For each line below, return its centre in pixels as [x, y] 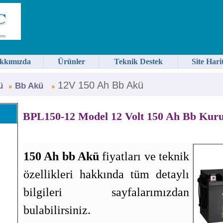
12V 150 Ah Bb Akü [99, 85]
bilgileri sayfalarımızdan [106, 192]
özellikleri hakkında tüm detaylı [106, 174]
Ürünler [71, 61]
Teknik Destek [138, 61]
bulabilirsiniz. [57, 210]
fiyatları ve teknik [144, 157]
